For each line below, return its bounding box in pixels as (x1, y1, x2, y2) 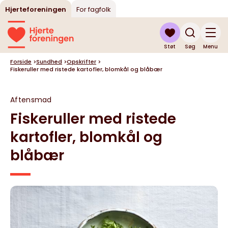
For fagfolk (76, 5, 111, 14)
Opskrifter (67, 58, 96, 66)
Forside (10, 58, 32, 66)
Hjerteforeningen (5, 5, 66, 14)
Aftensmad (10, 95, 52, 105)
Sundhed (36, 58, 62, 66)
